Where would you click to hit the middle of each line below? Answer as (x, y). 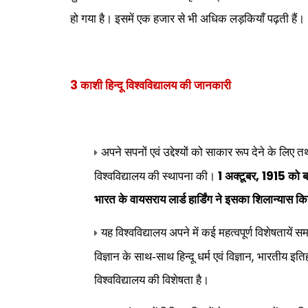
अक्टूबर (239, 176)
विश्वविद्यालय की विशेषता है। (152, 280)
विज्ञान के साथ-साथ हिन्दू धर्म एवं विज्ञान (173, 257)
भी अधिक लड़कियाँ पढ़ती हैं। (246, 19)
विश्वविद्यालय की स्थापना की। (156, 176)
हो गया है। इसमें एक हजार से (129, 19)
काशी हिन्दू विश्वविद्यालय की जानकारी (156, 86)
